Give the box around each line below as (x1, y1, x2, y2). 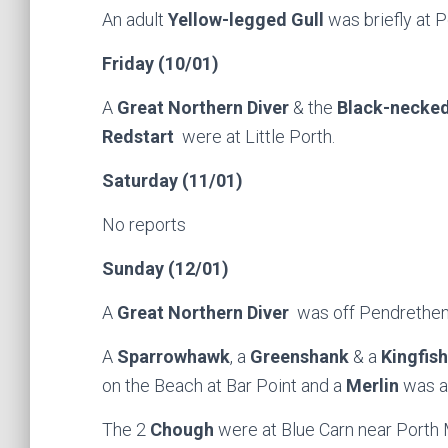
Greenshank (250, 346, 349, 367)
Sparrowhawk (117, 346, 230, 367)
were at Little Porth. (178, 126, 335, 147)
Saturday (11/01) (102, 170, 243, 191)
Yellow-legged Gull (168, 9, 328, 30)
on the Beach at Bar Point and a (102, 375, 346, 396)
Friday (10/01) (102, 53, 219, 74)
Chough (150, 419, 218, 440)
